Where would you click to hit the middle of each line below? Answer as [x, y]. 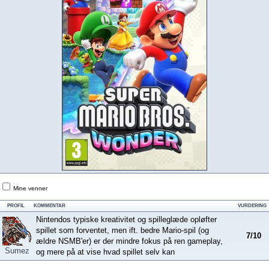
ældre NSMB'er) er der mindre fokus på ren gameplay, [129, 241]
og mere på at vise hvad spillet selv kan [105, 252]
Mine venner [30, 188]
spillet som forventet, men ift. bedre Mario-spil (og [122, 230]
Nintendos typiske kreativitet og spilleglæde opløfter [126, 219]
